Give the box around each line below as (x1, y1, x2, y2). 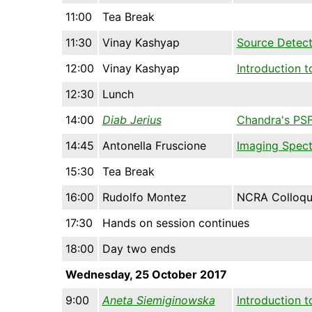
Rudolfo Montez (102, 190, 187, 205)
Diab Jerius (102, 113, 162, 127)
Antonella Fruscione (102, 139, 206, 153)
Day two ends (102, 242, 175, 256)
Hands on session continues (102, 216, 249, 231)
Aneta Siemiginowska (102, 293, 215, 308)
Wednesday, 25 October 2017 (65, 267, 227, 282)
